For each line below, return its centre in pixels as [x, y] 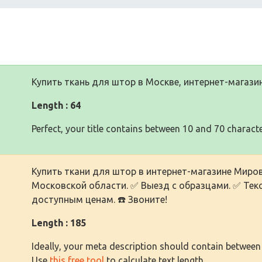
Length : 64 [56, 105]
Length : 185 [59, 223]
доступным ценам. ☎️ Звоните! [99, 199]
